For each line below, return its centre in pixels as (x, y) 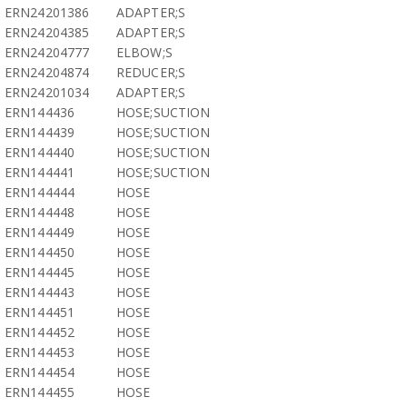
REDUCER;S (151, 72)
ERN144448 (40, 212)
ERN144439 (40, 132)
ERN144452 (40, 332)
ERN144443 (40, 292)
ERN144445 (40, 272)
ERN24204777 (47, 52)
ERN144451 (40, 312)
